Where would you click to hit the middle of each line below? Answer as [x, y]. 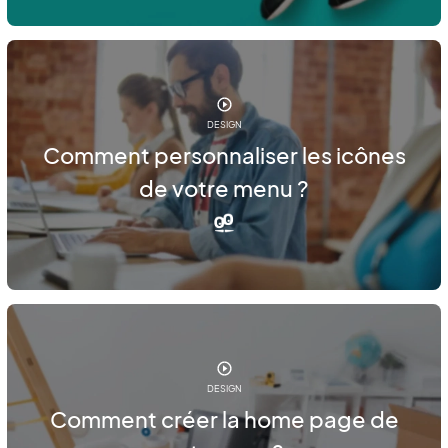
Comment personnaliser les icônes [224, 155]
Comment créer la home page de [224, 419]
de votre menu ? [224, 188]
